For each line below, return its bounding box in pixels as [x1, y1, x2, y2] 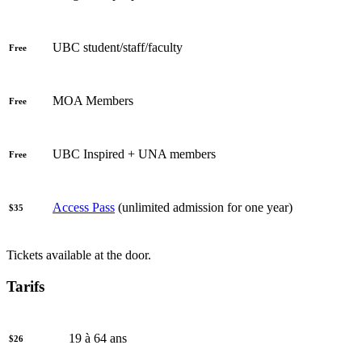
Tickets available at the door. [6, 248, 151, 263]
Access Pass [53, 200, 115, 215]
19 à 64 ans [69, 330, 127, 345]
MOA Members [53, 94, 133, 108]
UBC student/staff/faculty [53, 40, 183, 55]
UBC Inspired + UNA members [53, 147, 216, 162]
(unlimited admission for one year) [115, 200, 293, 215]
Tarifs [6, 278, 44, 296]
